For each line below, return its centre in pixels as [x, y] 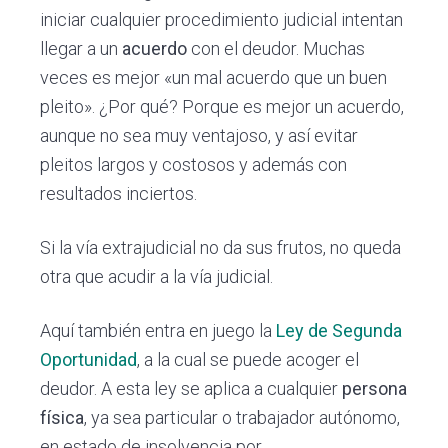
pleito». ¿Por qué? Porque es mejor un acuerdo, [222, 107]
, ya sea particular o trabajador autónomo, [242, 418]
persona [375, 389]
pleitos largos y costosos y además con [194, 165]
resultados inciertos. [119, 194]
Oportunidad [89, 360]
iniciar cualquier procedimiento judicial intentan [222, 20]
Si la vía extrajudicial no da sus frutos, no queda [221, 248]
